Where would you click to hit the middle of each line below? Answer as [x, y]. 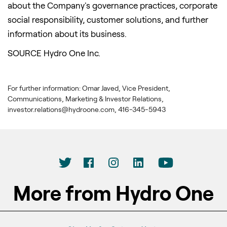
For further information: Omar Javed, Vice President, [89, 88]
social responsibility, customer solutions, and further [108, 19]
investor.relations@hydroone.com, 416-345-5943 [87, 109]
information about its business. [68, 33]
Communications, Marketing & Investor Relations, [86, 98]
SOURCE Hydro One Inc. [54, 52]
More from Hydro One [113, 192]
